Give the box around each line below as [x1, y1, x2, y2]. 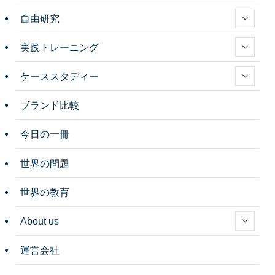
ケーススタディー [20, 71, 99, 82]
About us [20, 215, 60, 227]
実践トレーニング [20, 41, 99, 53]
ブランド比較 [20, 99, 80, 111]
